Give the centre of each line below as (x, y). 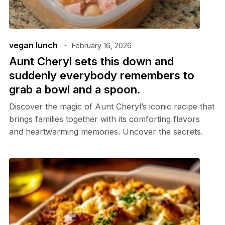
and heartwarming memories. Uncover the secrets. (106, 131)
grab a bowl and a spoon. (75, 89)
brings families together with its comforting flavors (104, 119)
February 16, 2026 (101, 45)
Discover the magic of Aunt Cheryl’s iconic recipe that (111, 106)
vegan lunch (33, 45)
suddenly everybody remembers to (101, 75)
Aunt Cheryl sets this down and (91, 61)
